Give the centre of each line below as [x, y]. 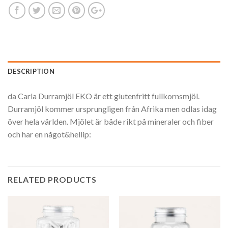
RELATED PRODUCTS [52, 179]
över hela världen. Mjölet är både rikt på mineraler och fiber [111, 121]
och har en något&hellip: [49, 134]
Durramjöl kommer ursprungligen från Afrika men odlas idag [112, 108]
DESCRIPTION [31, 71]
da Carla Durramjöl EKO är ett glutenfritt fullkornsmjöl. [104, 96]
